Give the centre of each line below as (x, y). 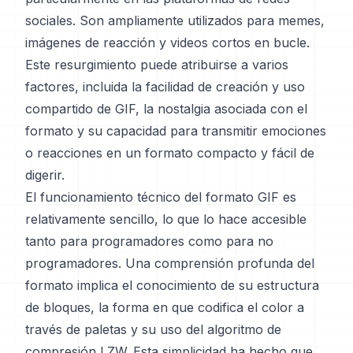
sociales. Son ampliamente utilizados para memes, (175, 20)
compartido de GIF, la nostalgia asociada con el (166, 109)
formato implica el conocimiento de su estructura (172, 285)
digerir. (45, 175)
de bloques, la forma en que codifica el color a (165, 307)
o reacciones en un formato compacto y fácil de (170, 153)
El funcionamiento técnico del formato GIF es (161, 197)
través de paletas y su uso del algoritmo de (153, 329)
